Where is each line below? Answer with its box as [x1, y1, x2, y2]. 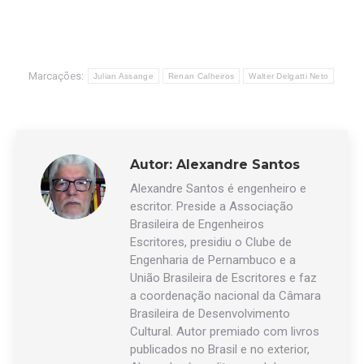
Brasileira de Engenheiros [130, 217, 264, 232]
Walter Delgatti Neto [249, 71, 329, 80]
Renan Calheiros [167, 71, 235, 80]
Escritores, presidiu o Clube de [130, 235, 292, 249]
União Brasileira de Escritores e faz [130, 271, 317, 285]
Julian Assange [93, 71, 154, 80]
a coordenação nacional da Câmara [130, 288, 321, 303]
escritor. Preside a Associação [130, 199, 293, 214]
